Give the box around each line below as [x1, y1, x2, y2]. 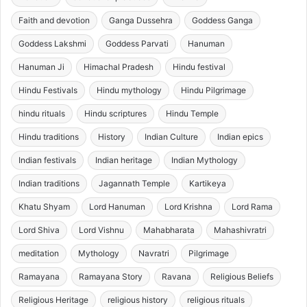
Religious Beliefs [210, 271, 273, 282]
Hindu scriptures [84, 108, 147, 119]
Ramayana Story [79, 271, 143, 282]
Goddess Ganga [192, 14, 253, 25]
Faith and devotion [19, 14, 90, 25]
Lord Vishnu [79, 224, 124, 235]
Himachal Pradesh [84, 61, 153, 72]
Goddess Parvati [106, 38, 169, 49]
